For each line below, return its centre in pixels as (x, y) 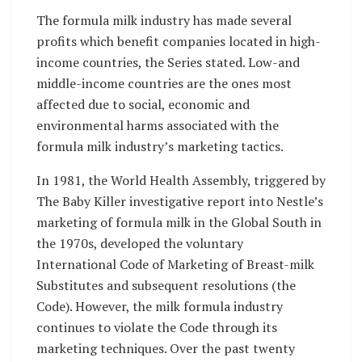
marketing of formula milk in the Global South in (179, 222)
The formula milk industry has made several (164, 20)
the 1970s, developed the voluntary (140, 243)
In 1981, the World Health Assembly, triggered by (181, 180)
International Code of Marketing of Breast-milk (175, 264)
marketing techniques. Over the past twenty (166, 348)
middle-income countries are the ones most (164, 83)
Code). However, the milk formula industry (160, 306)
